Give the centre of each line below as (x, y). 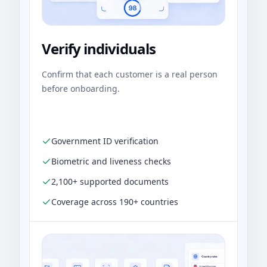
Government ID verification (105, 141)
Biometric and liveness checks (111, 162)
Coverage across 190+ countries (115, 202)
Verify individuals (99, 49)
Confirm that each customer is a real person (130, 74)
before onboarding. (81, 89)
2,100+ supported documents (110, 182)
